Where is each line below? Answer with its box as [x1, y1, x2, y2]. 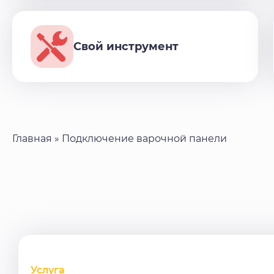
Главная [12, 133, 52, 145]
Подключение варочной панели [62, 133, 227, 145]
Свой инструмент [73, 40, 179, 54]
